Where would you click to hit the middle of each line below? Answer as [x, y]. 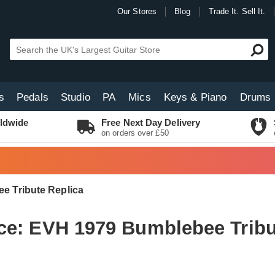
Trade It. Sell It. [237, 11]
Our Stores [137, 11]
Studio [76, 97]
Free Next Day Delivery [151, 122]
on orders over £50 [135, 133]
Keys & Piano [195, 97]
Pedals [33, 97]
